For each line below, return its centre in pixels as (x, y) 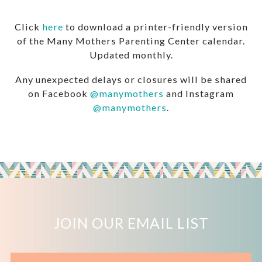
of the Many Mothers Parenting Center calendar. (131, 40)
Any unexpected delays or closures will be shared (131, 79)
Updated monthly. (131, 54)
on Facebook (59, 93)
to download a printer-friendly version (155, 26)
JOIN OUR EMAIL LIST (131, 223)
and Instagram (199, 93)
